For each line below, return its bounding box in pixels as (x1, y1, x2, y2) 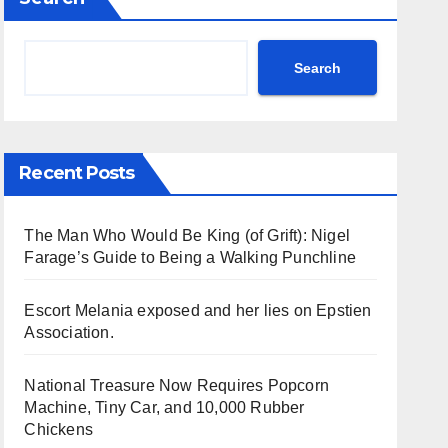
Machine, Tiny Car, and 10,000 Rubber (24, 399, 305, 416)
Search (293, 59, 341, 76)
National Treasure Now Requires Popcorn (24, 377, 329, 394)
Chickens (24, 421, 93, 438)
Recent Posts (19, 162, 135, 184)
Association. (24, 324, 114, 341)
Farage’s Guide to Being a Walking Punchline (24, 249, 356, 266)
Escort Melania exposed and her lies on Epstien (24, 302, 372, 319)
